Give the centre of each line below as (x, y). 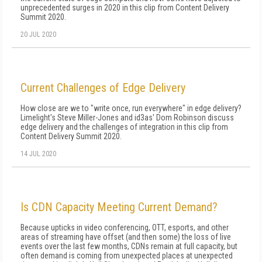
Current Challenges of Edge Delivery (103, 88)
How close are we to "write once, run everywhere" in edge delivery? (131, 108)
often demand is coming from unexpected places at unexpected (127, 256)
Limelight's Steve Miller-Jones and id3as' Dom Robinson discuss (127, 118)
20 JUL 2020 (38, 35)
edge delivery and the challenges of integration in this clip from (124, 127)
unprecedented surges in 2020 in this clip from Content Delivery (125, 8)
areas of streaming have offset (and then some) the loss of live (126, 237)
